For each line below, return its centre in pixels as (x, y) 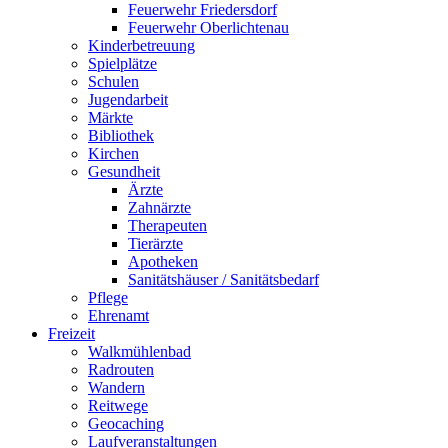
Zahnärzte (159, 207)
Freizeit (71, 333)
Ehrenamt (118, 315)
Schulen (113, 81)
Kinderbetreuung (141, 45)
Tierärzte (155, 243)
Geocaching (126, 423)
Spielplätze (122, 63)
